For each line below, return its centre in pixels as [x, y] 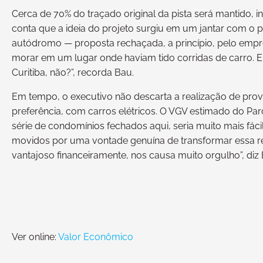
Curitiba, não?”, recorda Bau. [73, 73]
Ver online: [35, 237]
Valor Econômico [96, 237]
